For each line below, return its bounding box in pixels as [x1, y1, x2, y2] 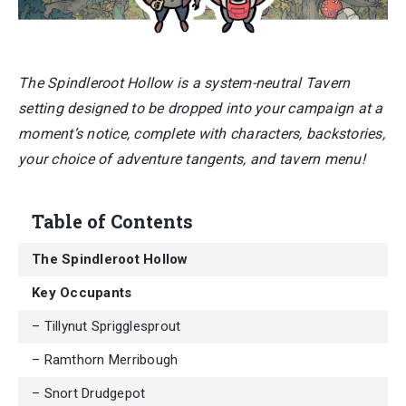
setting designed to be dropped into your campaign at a [18, 100, 383, 117]
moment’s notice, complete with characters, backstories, [18, 125, 385, 142]
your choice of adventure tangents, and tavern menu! [18, 150, 365, 168]
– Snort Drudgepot [32, 385, 146, 401]
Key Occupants [32, 285, 132, 301]
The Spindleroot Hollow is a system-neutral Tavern [18, 74, 351, 92]
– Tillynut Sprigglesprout [32, 318, 181, 334]
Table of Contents [32, 209, 193, 233]
